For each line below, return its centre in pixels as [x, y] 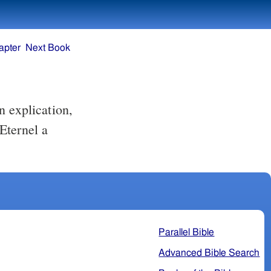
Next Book [48, 48]
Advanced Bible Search [209, 253]
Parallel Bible [187, 232]
